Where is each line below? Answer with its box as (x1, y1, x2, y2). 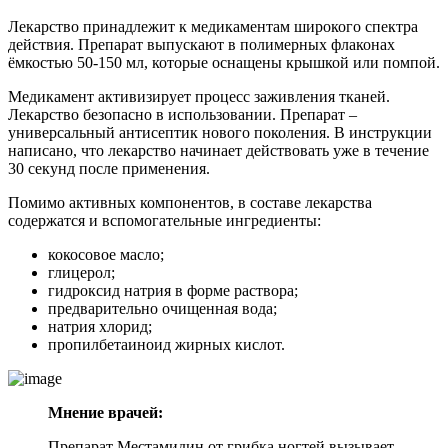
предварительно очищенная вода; (48, 299, 277, 317)
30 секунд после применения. (8, 159, 210, 177)
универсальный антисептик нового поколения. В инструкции (8, 123, 432, 141)
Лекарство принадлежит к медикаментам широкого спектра (8, 17, 418, 35)
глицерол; (48, 263, 115, 281)
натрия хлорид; (48, 317, 152, 335)
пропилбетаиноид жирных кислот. (48, 335, 285, 353)
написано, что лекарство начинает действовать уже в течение (8, 141, 429, 159)
